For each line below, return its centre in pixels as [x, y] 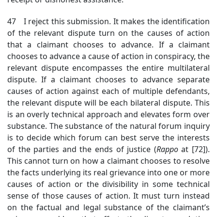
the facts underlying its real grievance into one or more [108, 172]
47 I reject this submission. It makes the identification [108, 21]
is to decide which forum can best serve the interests [108, 138]
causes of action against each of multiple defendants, [108, 91]
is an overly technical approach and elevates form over [108, 114]
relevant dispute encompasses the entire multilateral [108, 68]
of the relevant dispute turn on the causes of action [108, 33]
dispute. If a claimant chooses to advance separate [108, 79]
